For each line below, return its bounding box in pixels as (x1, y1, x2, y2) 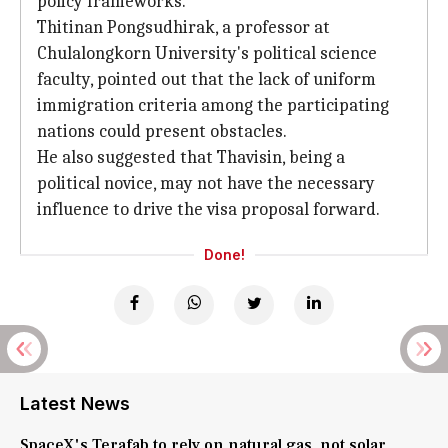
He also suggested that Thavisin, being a (37, 147, 345, 168)
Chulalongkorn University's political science (37, 43, 377, 64)
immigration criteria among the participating (37, 95, 389, 116)
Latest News (20, 393, 130, 414)
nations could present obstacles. (37, 121, 287, 142)
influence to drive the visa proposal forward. (37, 199, 380, 220)
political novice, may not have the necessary (37, 173, 375, 194)
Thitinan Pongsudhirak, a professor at (37, 17, 330, 38)
